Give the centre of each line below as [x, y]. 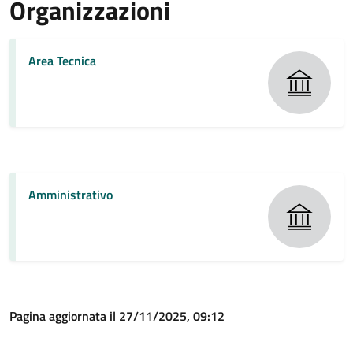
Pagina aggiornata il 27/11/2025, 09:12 [117, 316]
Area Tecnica [62, 61]
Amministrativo [71, 195]
